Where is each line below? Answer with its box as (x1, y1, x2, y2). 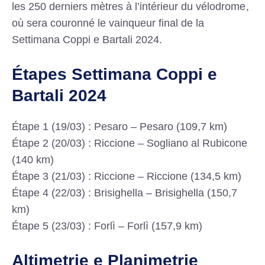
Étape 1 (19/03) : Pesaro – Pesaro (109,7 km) (12, 121, 228, 133)
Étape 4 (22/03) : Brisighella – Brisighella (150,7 (12, 187, 238, 199)
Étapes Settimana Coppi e (12, 65, 218, 84)
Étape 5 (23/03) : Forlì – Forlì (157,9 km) (12, 220, 203, 232)
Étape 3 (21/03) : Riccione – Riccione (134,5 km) (12, 170, 242, 183)
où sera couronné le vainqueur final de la (12, 17, 205, 30)
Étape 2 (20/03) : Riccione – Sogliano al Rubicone (12, 137, 248, 150)
